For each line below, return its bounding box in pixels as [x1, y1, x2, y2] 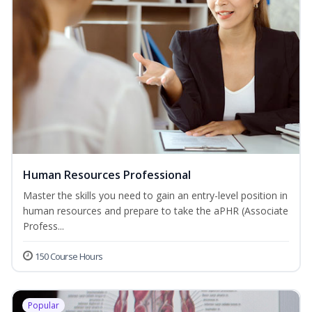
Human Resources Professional [23, 167, 191, 183]
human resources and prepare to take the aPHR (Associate [23, 204, 288, 218]
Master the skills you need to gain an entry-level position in [23, 189, 288, 203]
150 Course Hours [35, 250, 103, 263]
